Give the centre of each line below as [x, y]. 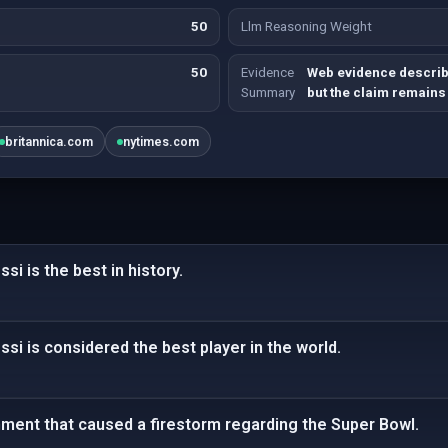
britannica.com [49, 141]
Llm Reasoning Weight [306, 26]
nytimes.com [161, 141]
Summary [268, 92]
